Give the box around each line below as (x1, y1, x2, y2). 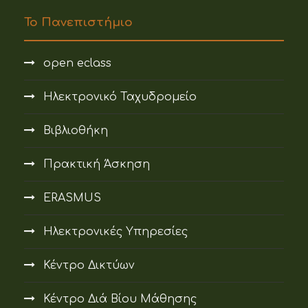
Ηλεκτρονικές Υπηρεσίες (43, 225, 188, 239)
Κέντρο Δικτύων (43, 259, 135, 272)
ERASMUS (43, 192, 101, 205)
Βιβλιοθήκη (43, 124, 108, 137)
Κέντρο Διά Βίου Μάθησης (43, 293, 197, 306)
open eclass (43, 57, 111, 70)
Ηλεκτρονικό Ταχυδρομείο (43, 91, 197, 104)
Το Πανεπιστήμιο (24, 16, 133, 30)
